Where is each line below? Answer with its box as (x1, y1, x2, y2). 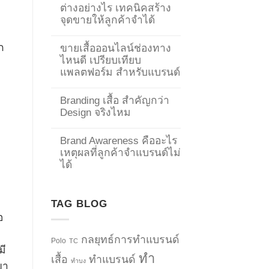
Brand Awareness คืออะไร (59, 134, 177, 147)
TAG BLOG (50, 197, 107, 210)
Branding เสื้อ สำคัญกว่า (59, 94, 169, 106)
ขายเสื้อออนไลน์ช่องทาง (59, 41, 171, 54)
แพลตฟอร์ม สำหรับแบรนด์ (59, 65, 180, 78)
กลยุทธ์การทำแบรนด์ (80, 233, 180, 246)
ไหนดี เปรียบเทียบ (59, 53, 141, 66)
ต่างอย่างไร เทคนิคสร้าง (59, 1, 171, 14)
